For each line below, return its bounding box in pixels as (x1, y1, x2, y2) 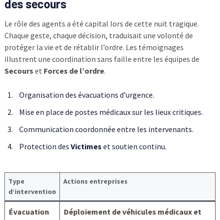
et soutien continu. (101, 141, 166, 151)
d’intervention (8, 187, 56, 196)
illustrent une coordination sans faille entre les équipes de (4, 54, 199, 64)
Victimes (70, 141, 102, 151)
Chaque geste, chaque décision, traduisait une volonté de (4, 30, 193, 40)
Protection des (19, 141, 71, 151)
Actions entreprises (63, 176, 128, 186)
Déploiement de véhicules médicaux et (63, 206, 201, 217)
